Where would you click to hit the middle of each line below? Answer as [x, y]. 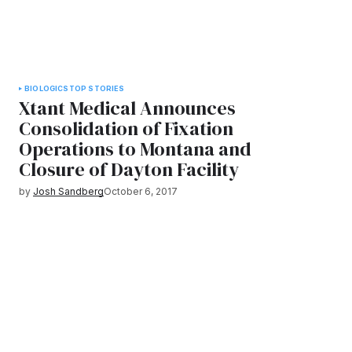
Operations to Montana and [135, 149]
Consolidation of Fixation [126, 128]
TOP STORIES [97, 88]
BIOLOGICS [47, 88]
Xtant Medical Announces [127, 108]
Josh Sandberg [68, 191]
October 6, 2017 [141, 191]
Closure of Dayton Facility [129, 169]
